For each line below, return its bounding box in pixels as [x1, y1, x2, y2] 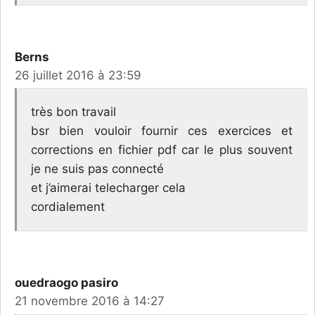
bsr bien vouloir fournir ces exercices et [31, 124, 292, 139]
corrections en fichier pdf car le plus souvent [31, 143, 292, 157]
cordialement [31, 200, 105, 214]
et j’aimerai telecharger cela [31, 181, 186, 195]
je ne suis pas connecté [31, 162, 164, 176]
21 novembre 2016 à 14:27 [15, 294, 165, 309]
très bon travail [31, 105, 116, 120]
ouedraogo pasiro [15, 276, 118, 290]
